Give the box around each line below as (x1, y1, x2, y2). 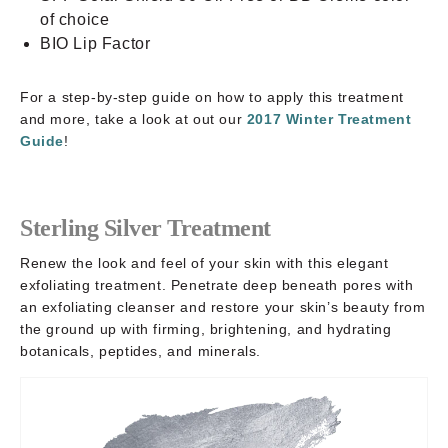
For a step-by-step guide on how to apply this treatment (20, 88, 405, 105)
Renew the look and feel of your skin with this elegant (20, 254, 389, 271)
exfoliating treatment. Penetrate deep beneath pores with (20, 276, 414, 293)
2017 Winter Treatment (246, 110, 412, 127)
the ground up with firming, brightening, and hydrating (20, 320, 392, 337)
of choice (40, 10, 110, 28)
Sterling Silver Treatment (20, 214, 271, 241)
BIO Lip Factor (40, 34, 151, 52)
